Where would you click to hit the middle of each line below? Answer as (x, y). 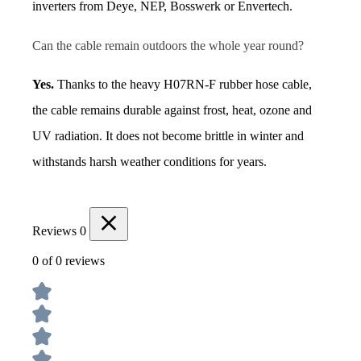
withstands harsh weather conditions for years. (149, 162)
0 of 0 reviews (68, 261)
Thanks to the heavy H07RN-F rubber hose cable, (183, 85)
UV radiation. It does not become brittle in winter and (168, 136)
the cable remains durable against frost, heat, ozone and (172, 110)
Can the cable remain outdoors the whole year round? (168, 46)
